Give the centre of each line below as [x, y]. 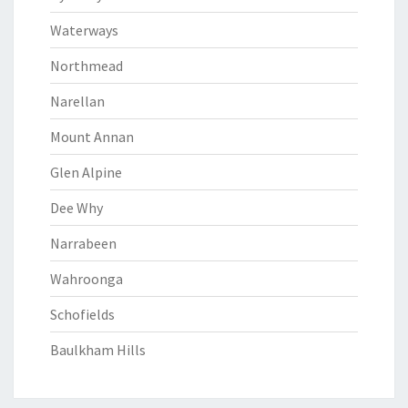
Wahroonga [87, 279]
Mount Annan [92, 137]
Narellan [77, 101]
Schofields [82, 314]
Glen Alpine [86, 172]
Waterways [84, 30]
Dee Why [76, 208]
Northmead [87, 66]
